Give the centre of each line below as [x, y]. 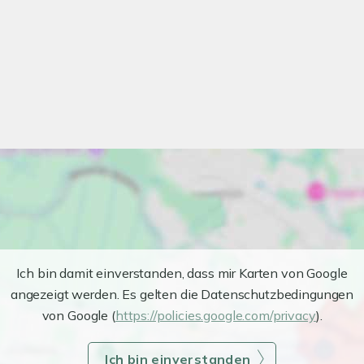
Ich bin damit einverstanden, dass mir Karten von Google [182, 273]
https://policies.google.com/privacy [215, 315]
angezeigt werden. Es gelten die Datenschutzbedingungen [182, 294]
